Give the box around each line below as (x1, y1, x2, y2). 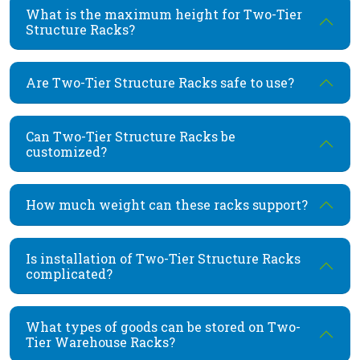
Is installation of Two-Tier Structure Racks (26, 249, 301, 267)
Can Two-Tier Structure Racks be (26, 127, 235, 145)
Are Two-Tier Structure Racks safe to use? (26, 74, 294, 92)
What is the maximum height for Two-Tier (26, 5, 302, 22)
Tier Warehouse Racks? (26, 333, 175, 350)
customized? (26, 142, 107, 160)
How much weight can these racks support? (26, 196, 308, 214)
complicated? (26, 264, 112, 282)
